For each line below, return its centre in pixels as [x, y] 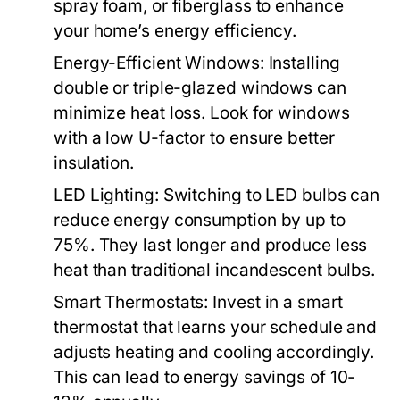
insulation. [94, 163]
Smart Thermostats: [131, 302]
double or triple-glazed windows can [200, 88]
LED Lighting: [106, 195]
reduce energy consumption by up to [200, 220]
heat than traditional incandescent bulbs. [215, 270]
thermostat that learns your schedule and [216, 327]
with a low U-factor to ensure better [194, 138]
